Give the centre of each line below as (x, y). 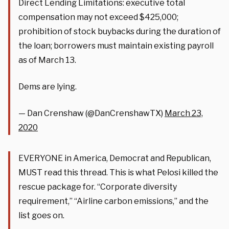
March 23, (184, 113)
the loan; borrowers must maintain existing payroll (116, 45)
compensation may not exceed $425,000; (98, 17)
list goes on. (41, 215)
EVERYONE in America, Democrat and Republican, (115, 158)
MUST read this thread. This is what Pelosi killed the (118, 172)
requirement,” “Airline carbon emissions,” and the (113, 201)
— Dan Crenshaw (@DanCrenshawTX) (91, 113)
